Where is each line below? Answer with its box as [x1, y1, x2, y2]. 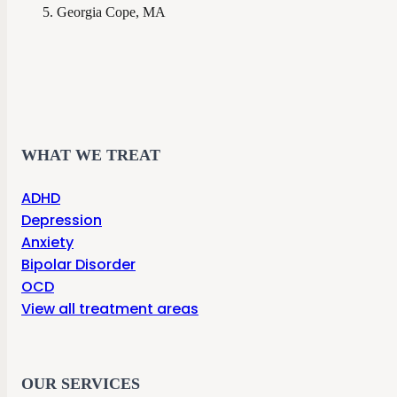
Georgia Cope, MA [57, 4, 166, 19]
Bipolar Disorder [21, 253, 136, 275]
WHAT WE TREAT [21, 145, 160, 164]
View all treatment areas [21, 298, 198, 319]
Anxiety [21, 231, 74, 253]
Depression [21, 209, 102, 230]
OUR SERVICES [21, 374, 140, 393]
